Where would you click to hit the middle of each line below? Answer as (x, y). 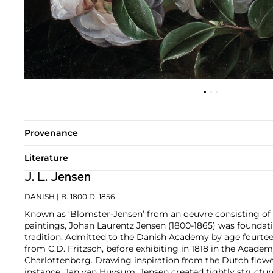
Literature (46, 158)
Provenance (51, 133)
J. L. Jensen (58, 178)
